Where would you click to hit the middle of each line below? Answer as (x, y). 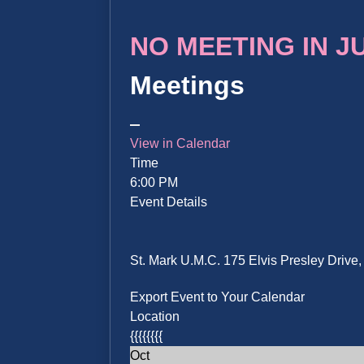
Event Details (169, 202)
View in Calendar (180, 144)
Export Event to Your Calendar (218, 297)
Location (155, 316)
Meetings (188, 86)
